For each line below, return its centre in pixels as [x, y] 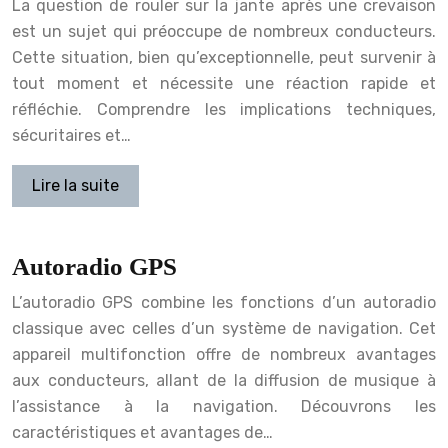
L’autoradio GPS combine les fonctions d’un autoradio [224, 302]
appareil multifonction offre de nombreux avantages [224, 354]
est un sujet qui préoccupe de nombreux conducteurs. [224, 31]
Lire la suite [75, 185]
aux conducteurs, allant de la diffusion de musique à [224, 380]
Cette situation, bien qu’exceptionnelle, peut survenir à [224, 57]
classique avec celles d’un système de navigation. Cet [224, 328]
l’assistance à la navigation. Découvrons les [224, 406]
